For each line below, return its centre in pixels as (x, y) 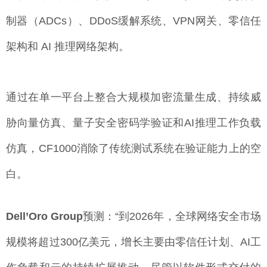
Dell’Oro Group (45, 217)
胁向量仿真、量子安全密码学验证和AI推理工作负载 (133, 123)
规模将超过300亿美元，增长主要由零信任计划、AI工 (133, 242)
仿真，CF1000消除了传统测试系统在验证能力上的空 (133, 149)
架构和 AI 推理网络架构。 (68, 47)
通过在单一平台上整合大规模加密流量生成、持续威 (133, 97)
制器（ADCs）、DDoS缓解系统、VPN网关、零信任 (133, 21)
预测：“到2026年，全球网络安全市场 (172, 217)
